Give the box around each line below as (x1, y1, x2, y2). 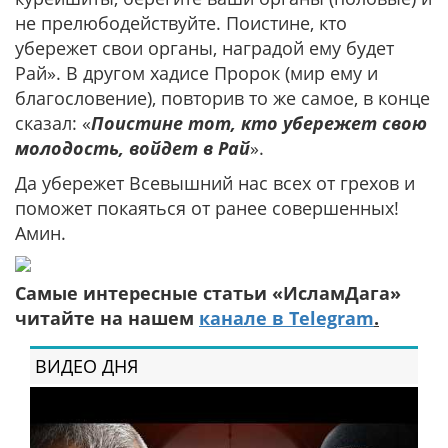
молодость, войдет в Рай (15, 136, 250, 160)
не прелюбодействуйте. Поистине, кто (15, 11, 347, 35)
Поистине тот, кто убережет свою (91, 111, 427, 135)
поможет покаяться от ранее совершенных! (15, 196, 399, 220)
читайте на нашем (15, 306, 199, 330)
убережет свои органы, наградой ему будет (15, 36, 394, 60)
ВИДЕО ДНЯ (35, 354, 138, 378)
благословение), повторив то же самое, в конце (15, 86, 430, 110)
